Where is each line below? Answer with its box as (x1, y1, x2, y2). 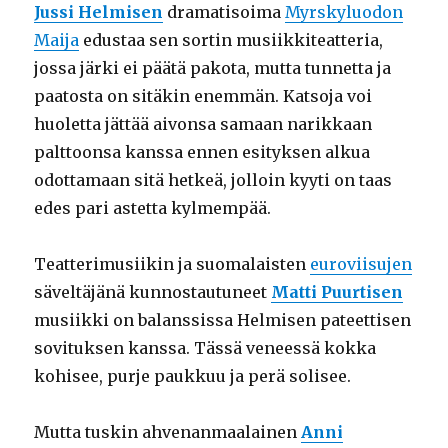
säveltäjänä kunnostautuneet (34, 282, 272, 303)
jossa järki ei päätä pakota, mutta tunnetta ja (34, 58, 392, 79)
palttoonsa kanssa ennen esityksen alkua (34, 142, 371, 163)
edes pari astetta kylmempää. (34, 198, 272, 219)
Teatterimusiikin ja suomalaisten (34, 254, 311, 275)
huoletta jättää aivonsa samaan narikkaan (34, 114, 373, 135)
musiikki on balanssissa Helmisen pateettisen (34, 310, 412, 331)
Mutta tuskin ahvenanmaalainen (34, 422, 302, 443)
